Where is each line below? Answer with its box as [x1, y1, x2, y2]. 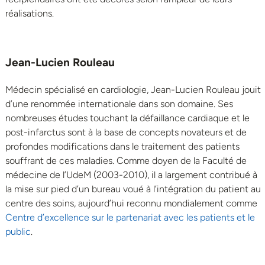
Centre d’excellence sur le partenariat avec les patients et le [5, 211, 255, 223]
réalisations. [5, 7, 54, 19]
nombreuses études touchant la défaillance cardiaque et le [5, 112, 250, 124]
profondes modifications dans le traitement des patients [5, 140, 240, 152]
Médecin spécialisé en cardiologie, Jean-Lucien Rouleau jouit [5, 83, 261, 95]
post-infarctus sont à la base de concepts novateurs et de [5, 126, 247, 138]
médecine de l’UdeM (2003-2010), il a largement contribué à [5, 169, 257, 180]
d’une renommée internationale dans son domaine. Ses [5, 98, 233, 109]
